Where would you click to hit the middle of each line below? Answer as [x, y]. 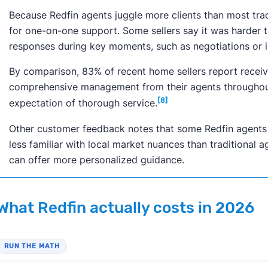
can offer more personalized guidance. [98, 159]
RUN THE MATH [32, 246]
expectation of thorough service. [83, 103]
